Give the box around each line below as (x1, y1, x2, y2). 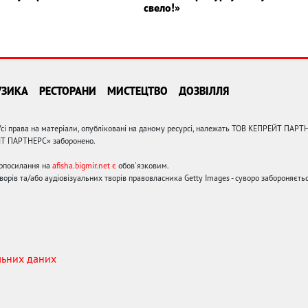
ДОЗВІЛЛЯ (179, 83, 229, 98)
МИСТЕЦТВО (107, 83, 168, 98)
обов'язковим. (116, 159, 169, 170)
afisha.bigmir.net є (52, 159, 116, 170)
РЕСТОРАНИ (39, 83, 96, 98)
